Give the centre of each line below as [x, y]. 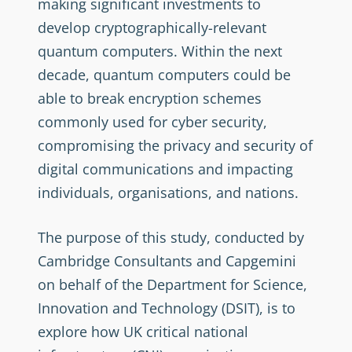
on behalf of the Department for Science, [172, 284]
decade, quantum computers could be [164, 75]
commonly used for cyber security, [152, 122]
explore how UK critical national [143, 332]
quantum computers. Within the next [160, 51]
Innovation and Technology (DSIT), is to [167, 308]
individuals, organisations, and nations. [168, 192]
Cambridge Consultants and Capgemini [167, 261]
